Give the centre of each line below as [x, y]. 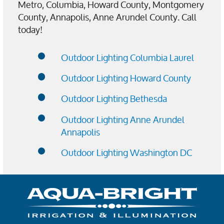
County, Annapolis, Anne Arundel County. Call [107, 17]
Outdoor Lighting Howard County [126, 78]
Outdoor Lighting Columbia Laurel [127, 57]
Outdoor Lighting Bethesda [114, 99]
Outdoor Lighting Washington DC [126, 152]
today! [30, 29]
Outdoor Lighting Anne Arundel [123, 119]
